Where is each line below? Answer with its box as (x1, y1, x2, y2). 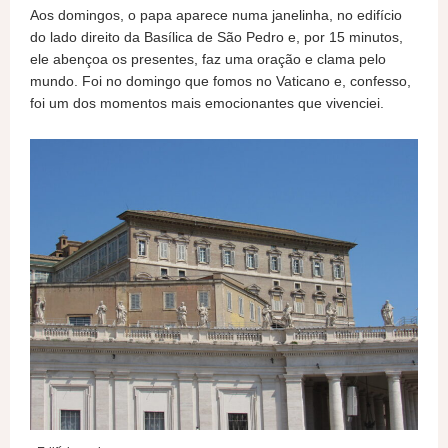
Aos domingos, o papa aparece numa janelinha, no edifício (30, 7, 402, 23)
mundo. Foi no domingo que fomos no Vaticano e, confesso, (30, 73, 411, 89)
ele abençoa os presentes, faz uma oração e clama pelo (30, 51, 386, 67)
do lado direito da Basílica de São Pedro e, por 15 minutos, (30, 29, 403, 45)
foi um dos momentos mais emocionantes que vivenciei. (30, 95, 384, 111)
